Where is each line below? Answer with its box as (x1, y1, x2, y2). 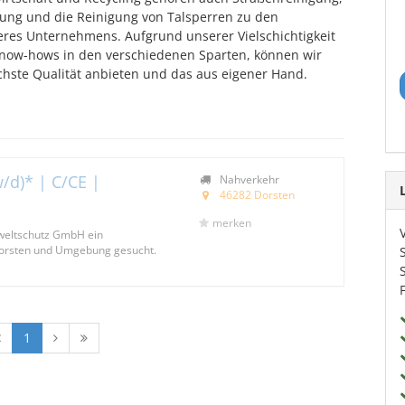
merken (212, 215, 251, 231)
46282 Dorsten (219, 187, 295, 202)
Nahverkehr (216, 172, 279, 186)
